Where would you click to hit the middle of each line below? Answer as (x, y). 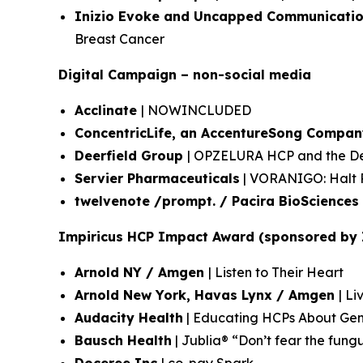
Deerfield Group (131, 156)
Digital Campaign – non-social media (185, 75)
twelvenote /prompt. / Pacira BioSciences (217, 201)
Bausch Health (123, 340)
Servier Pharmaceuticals (157, 178)
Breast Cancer (120, 39)
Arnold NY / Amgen (141, 272)
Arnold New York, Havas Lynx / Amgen (207, 295)
